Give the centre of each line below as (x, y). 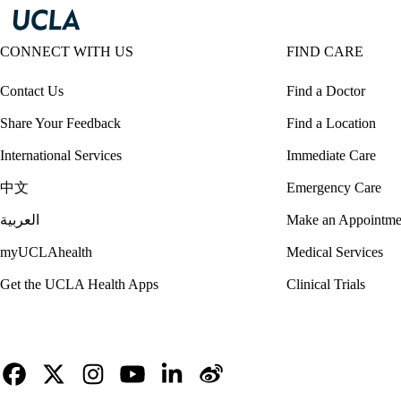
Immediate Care (331, 156)
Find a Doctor (326, 91)
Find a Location (331, 124)
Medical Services (335, 252)
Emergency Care (334, 188)
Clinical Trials (326, 285)
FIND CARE (325, 52)
